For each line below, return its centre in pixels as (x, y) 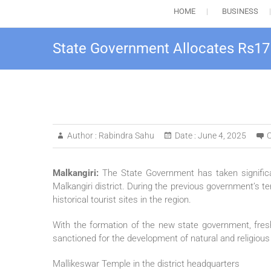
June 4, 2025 (221, 136)
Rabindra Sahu (126, 136)
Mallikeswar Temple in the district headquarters (146, 264)
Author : (82, 136)
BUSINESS (240, 11)
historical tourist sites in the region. (122, 200)
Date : (185, 136)
